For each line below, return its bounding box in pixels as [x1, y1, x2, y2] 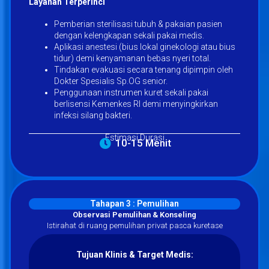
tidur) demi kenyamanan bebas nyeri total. [54, 53, 211, 63]
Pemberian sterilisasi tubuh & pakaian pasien [54, 19, 222, 29]
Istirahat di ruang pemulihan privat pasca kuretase [46, 220, 223, 230]
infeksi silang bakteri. [54, 110, 132, 120]
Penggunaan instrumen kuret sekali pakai [54, 87, 208, 97]
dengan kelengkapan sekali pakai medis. [54, 30, 204, 40]
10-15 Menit [115, 136, 171, 149]
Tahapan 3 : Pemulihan [90, 198, 179, 208]
